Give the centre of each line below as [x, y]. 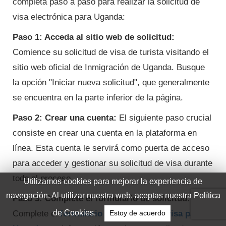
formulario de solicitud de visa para [131, 214]
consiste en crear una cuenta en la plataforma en [105, 133]
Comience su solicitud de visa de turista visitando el [111, 52]
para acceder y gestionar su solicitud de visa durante [112, 163]
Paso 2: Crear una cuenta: [65, 118]
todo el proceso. [43, 179]
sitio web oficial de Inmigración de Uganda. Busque [109, 68]
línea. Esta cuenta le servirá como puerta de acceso [111, 148]
